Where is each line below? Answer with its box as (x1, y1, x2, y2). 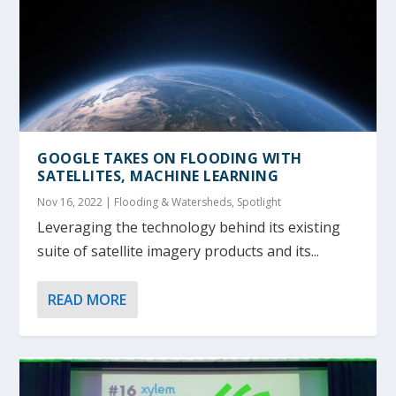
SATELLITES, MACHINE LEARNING (37, 166, 279, 187)
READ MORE (48, 290, 127, 310)
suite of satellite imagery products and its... (37, 241, 320, 262)
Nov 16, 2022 (37, 194, 103, 210)
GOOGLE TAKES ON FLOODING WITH (37, 148, 302, 169)
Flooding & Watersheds (114, 194, 232, 210)
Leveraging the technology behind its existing (37, 217, 341, 238)
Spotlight (237, 194, 282, 210)
